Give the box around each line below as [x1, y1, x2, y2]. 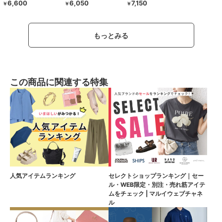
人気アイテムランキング [10, 172, 75, 180]
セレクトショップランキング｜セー [109, 172, 204, 180]
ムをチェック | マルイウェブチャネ [109, 190, 203, 198]
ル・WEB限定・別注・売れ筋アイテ [109, 181, 205, 189]
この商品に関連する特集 [10, 77, 108, 88]
